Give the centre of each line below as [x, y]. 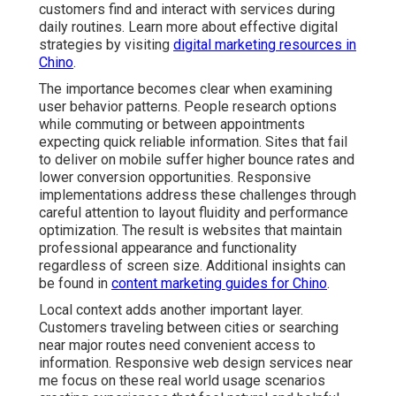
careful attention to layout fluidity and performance [194, 213]
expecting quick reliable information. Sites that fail [193, 142]
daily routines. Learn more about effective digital [188, 27]
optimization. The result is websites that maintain [190, 231]
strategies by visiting [106, 45]
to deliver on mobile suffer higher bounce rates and [197, 160]
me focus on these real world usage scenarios [182, 381]
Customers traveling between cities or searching [189, 328]
